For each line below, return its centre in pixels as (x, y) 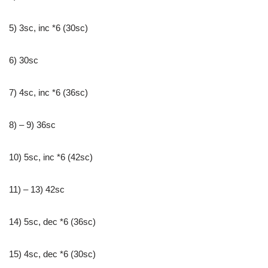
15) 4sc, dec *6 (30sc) (52, 254)
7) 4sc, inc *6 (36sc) (48, 92)
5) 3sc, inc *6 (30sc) (48, 28)
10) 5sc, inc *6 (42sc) (51, 157)
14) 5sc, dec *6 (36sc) (52, 221)
